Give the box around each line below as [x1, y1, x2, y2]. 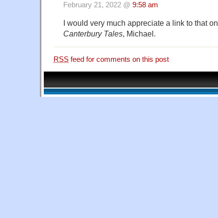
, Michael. [123, 29, 156, 38]
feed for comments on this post [69, 55, 169, 64]
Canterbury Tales [63, 29, 123, 38]
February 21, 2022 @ [63, 1, 132, 9]
